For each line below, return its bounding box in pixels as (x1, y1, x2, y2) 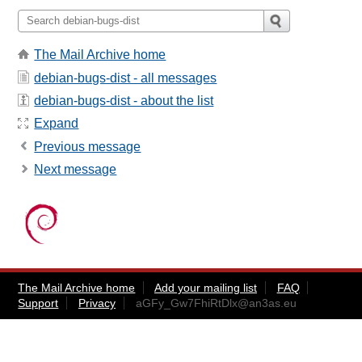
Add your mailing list (154, 281, 257, 295)
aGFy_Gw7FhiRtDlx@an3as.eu (135, 297, 297, 310)
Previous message (34, 139, 141, 154)
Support (18, 297, 59, 310)
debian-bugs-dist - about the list (34, 93, 214, 107)
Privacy (78, 297, 116, 310)
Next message (34, 162, 117, 177)
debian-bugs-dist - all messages (34, 70, 217, 85)
